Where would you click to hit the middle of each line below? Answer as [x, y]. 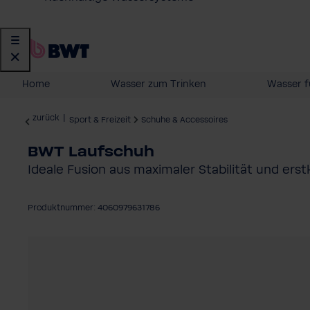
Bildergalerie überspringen [96, 244]
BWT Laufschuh [91, 152]
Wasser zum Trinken [158, 84]
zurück [46, 118]
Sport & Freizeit [100, 120]
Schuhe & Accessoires [184, 120]
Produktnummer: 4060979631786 [94, 208]
